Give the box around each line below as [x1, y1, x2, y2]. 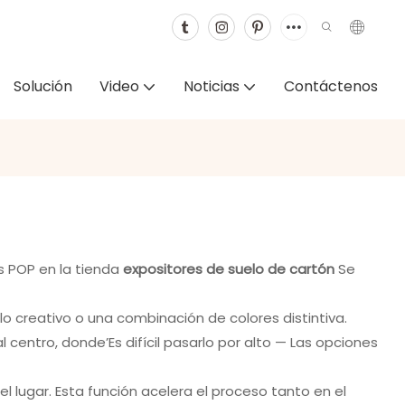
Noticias [184, 76, 240, 97]
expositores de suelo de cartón [123, 259, 338, 278]
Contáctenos [284, 76, 378, 97]
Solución [14, 76, 72, 97]
